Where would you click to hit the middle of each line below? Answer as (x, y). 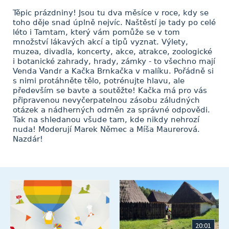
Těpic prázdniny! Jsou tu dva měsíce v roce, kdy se (111, 13)
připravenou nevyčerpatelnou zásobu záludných (106, 100)
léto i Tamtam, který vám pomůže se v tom (96, 32)
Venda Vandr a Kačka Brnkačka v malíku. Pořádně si (113, 71)
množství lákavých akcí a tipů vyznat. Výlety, (100, 42)
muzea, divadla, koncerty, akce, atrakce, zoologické (112, 52)
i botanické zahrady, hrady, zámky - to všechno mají (114, 61)
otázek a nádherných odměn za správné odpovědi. (111, 110)
